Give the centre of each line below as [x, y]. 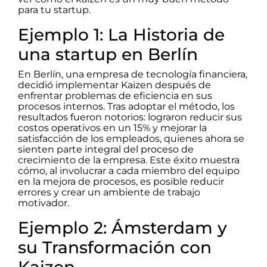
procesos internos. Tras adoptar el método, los [126, 106]
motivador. [44, 203]
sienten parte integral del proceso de [106, 149]
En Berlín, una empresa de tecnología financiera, [133, 74]
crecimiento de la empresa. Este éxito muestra [129, 160]
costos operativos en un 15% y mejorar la [112, 128]
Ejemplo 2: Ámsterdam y [122, 227]
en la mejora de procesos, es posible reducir [121, 181]
